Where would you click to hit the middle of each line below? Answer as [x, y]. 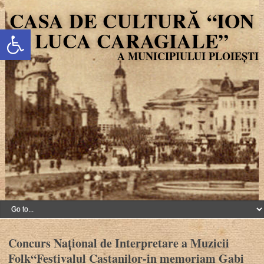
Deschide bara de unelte [28, 34]
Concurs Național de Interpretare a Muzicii [119, 243]
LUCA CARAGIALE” [132, 41]
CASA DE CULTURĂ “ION [132, 21]
